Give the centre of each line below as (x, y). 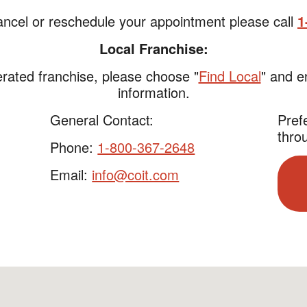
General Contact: (102, 120)
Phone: (74, 147)
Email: (71, 174)
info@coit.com (136, 174)
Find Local (230, 76)
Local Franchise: (153, 48)
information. (153, 92)
